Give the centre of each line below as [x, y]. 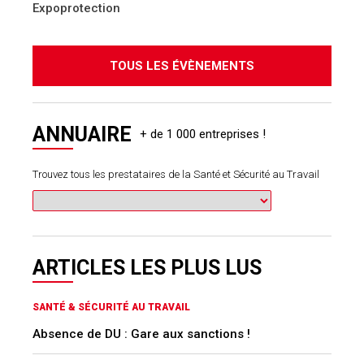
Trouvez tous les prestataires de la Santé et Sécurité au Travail [176, 175]
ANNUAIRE [82, 135]
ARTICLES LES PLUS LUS [147, 268]
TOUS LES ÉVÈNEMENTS [182, 66]
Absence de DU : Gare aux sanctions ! [141, 334]
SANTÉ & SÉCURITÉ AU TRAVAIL [111, 307]
